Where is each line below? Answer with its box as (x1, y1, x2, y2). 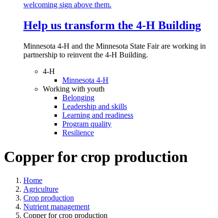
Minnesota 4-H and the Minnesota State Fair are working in (23, 42, 206, 51)
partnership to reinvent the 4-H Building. (23, 51, 150, 59)
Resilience (62, 128, 94, 137)
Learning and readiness (62, 111, 133, 120)
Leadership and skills (62, 102, 127, 111)
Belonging (62, 93, 94, 102)
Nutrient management (23, 202, 90, 211)
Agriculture (23, 185, 58, 194)
